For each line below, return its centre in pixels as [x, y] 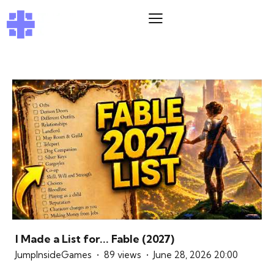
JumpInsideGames [54, 255]
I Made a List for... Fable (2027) [95, 239]
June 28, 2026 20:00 [196, 255]
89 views [123, 255]
